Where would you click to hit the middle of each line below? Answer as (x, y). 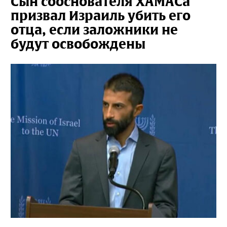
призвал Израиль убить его (101, 15)
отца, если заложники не (94, 30)
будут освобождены (78, 44)
